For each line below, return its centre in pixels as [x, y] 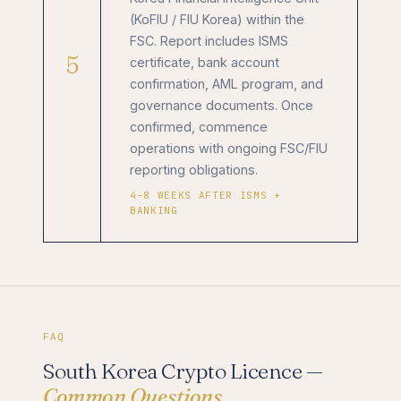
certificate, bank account [205, 62]
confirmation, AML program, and [226, 83]
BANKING [154, 210]
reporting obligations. [194, 169]
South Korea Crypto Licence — [183, 371]
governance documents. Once [222, 105]
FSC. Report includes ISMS [209, 40]
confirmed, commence [199, 126]
